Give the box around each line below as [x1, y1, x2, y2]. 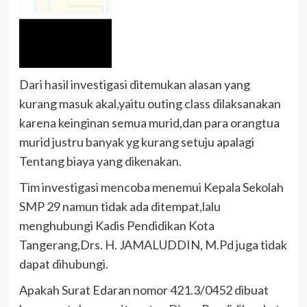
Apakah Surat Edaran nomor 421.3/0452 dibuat [19, 282, 269, 297]
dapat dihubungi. [19, 256, 108, 271]
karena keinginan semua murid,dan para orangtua [19, 114, 280, 130]
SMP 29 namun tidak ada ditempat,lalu [19, 198, 221, 214]
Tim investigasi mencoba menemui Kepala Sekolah [19, 179, 284, 195]
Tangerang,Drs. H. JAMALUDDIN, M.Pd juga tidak [19, 236, 287, 252]
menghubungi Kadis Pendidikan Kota [19, 217, 214, 233]
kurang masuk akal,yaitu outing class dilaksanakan [19, 95, 281, 111]
